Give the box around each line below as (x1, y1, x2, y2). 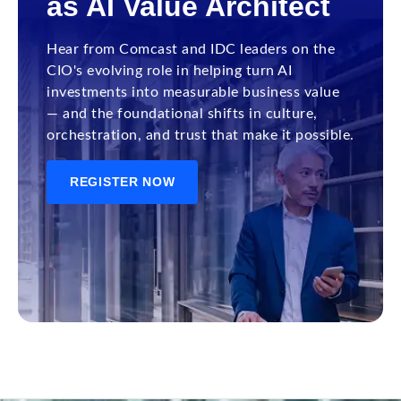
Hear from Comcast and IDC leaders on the (47, 41, 335, 56)
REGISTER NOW (70, 174, 175, 189)
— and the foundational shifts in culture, (47, 106, 318, 121)
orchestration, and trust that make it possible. (47, 127, 354, 142)
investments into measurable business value (47, 84, 339, 99)
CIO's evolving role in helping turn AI (47, 63, 292, 78)
